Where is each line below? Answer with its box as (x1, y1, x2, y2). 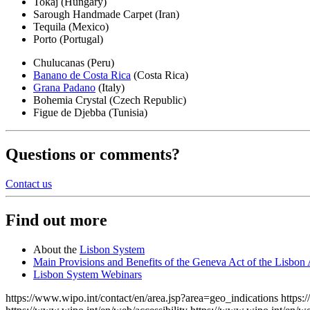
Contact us (6, 177, 52, 190)
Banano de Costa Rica (33, 69, 131, 82)
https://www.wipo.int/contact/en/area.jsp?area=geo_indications (6, 291, 278, 304)
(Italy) (95, 82, 125, 94)
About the (33, 243, 80, 255)
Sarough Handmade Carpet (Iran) (33, 8, 179, 21)
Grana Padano (33, 82, 95, 94)
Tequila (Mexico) (33, 21, 109, 33)
